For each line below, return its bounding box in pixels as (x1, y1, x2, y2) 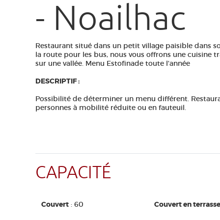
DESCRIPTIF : (35, 77, 80, 85)
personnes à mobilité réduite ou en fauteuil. (35, 103, 186, 112)
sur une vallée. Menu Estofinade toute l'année (35, 59, 190, 68)
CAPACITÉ (35, 162, 111, 184)
